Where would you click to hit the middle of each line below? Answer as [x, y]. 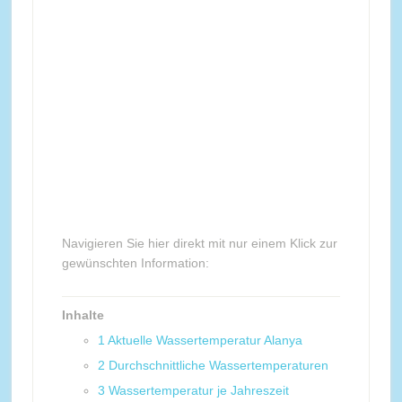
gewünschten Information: [135, 263]
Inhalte [83, 315]
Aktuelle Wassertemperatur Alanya [205, 340]
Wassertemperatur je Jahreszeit [198, 390]
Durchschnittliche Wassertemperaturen [218, 365]
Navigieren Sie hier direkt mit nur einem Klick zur [199, 243]
